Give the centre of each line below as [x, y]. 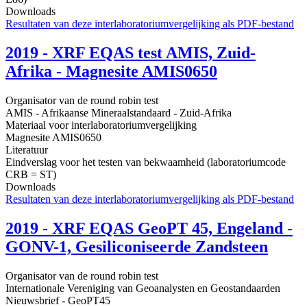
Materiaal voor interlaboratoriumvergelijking [101, 125]
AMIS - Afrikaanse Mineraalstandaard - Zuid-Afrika [119, 112]
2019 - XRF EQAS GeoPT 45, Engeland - [149, 228]
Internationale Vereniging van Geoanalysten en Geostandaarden [143, 288]
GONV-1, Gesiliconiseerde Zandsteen [137, 246]
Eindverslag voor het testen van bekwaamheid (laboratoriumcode [146, 162]
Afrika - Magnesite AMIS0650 [111, 71]
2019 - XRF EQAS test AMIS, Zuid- [131, 52]
